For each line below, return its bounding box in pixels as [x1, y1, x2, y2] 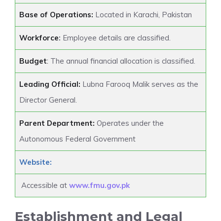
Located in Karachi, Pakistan [93, 10, 192, 19]
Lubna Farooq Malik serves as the [80, 79, 198, 89]
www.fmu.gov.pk [69, 181, 130, 190]
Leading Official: [19, 79, 80, 89]
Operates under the [94, 118, 164, 128]
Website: [19, 157, 52, 167]
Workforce [19, 33, 59, 42]
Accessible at [21, 181, 67, 190]
